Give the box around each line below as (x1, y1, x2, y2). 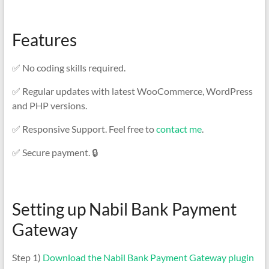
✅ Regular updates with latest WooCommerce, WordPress (11, 85, 253, 97)
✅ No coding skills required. (11, 61, 125, 73)
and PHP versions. (11, 99, 87, 111)
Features (11, 29, 77, 50)
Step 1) (11, 251, 43, 263)
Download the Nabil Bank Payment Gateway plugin (42, 251, 254, 263)
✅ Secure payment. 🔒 (11, 146, 98, 158)
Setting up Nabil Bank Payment (11, 198, 237, 219)
